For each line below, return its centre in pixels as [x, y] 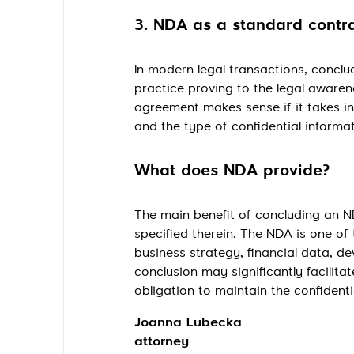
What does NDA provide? [232, 171]
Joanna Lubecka [188, 323]
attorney [162, 342]
